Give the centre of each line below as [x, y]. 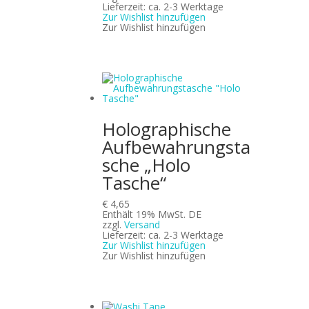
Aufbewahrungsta [177, 147]
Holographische [167, 129]
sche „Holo [147, 165]
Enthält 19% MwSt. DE [152, 215]
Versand [142, 225]
